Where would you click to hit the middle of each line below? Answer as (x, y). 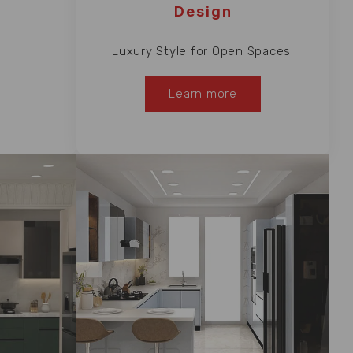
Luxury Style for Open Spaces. (203, 51)
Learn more (203, 93)
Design (203, 11)
